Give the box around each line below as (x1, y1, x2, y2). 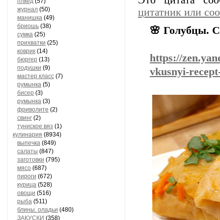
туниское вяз (17, 123, 53, 130)
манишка (17, 14, 42, 21)
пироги (17, 173, 36, 180)
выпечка (17, 139, 40, 146)
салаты (17, 148, 38, 155)
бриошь (17, 23, 39, 29)
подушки (17, 64, 41, 71)
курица (17, 181, 36, 188)
